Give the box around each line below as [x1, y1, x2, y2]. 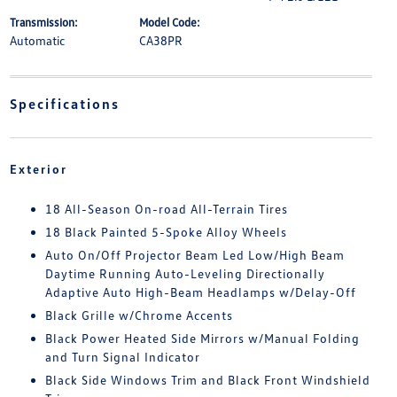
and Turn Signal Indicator [44, 349, 200, 364]
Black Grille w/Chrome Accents [44, 307, 233, 323]
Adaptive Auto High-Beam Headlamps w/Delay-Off [44, 284, 356, 300]
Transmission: [9, 15, 78, 29]
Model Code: [138, 15, 200, 29]
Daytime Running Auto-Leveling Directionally [44, 266, 325, 281]
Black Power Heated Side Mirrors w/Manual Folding [44, 331, 360, 346]
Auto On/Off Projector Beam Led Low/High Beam [44, 247, 345, 262]
